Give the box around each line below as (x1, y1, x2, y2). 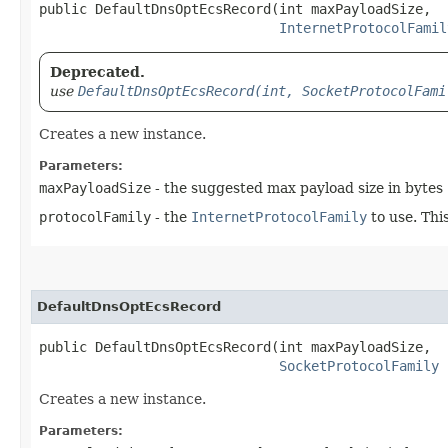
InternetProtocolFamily (191, 208, 367, 225)
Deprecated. (50, 63, 145, 80)
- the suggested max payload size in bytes (151, 179, 443, 196)
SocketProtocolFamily (279, 357, 439, 374)
